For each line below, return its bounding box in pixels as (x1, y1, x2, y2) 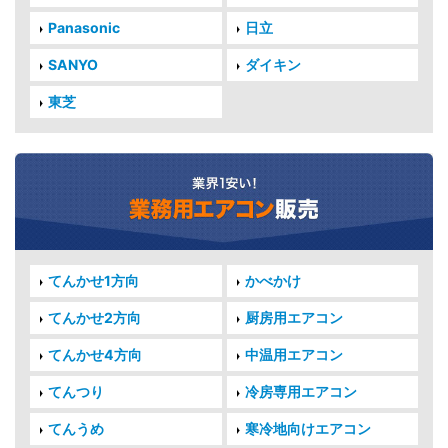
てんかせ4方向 (48, 346, 142, 364)
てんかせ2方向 (48, 309, 141, 327)
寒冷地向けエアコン (244, 420, 371, 438)
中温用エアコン (244, 346, 343, 364)
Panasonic (48, 19, 120, 37)
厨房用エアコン (244, 309, 343, 327)
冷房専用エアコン (244, 383, 357, 401)
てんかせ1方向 (48, 272, 139, 290)
